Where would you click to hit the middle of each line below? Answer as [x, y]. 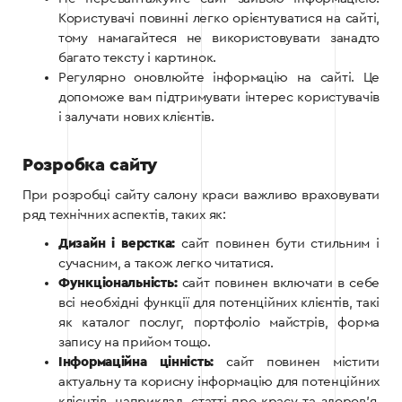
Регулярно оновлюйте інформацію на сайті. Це [219, 78]
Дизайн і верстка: [117, 244]
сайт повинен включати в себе [278, 284]
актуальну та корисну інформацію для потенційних [219, 382]
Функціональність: [118, 284]
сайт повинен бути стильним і [277, 244]
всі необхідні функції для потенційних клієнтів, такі [219, 303]
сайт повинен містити [297, 363]
